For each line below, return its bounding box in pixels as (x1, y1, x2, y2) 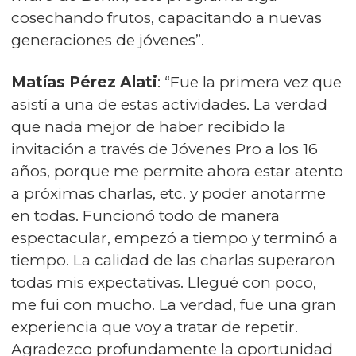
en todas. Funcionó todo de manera (11, 206, 280, 225)
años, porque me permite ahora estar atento (11, 161, 343, 180)
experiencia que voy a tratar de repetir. (11, 317, 298, 336)
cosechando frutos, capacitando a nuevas (11, 8, 322, 27)
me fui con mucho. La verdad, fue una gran (11, 295, 336, 314)
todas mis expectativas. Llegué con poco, (11, 273, 316, 292)
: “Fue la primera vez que (157, 72, 342, 91)
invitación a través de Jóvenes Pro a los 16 (11, 139, 318, 158)
